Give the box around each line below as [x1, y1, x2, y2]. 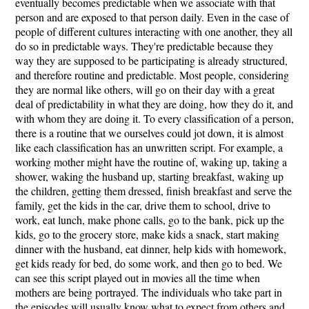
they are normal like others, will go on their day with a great [15, 82, 275, 97]
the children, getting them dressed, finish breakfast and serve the [15, 183, 292, 198]
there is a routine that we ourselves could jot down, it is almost [15, 126, 283, 140]
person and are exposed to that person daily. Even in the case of [15, 10, 289, 24]
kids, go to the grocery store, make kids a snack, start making [15, 227, 279, 241]
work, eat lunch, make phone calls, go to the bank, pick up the [15, 212, 284, 227]
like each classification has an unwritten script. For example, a [15, 140, 283, 154]
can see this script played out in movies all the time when [15, 270, 260, 285]
